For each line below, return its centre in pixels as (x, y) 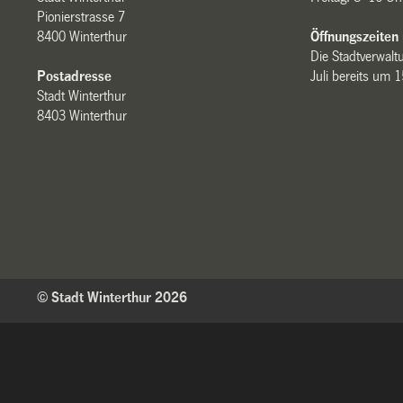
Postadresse (75, 76)
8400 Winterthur (82, 36)
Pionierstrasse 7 (81, 16)
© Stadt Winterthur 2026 (112, 297)
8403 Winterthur (82, 115)
